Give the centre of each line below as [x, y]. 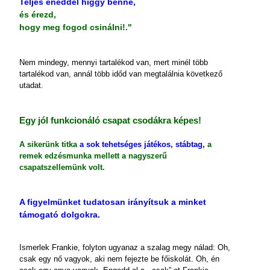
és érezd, [38, 14]
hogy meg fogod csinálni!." [76, 27]
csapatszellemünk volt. [62, 167]
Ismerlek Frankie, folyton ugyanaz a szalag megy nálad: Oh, [125, 247]
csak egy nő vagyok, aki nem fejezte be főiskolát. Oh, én [119, 259]
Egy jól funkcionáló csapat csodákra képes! [110, 121]
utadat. [31, 85]
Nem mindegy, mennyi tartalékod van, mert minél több [114, 62]
